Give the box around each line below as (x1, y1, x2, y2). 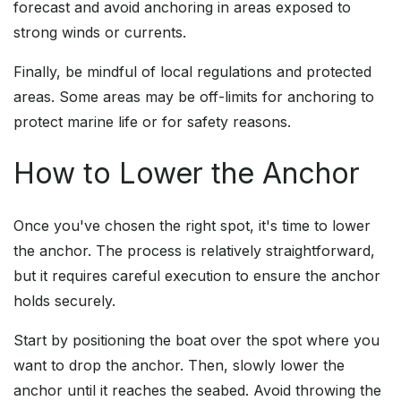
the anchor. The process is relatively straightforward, (13, 242, 375, 260)
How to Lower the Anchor (13, 156, 360, 192)
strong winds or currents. (13, 23, 186, 42)
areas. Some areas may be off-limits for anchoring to (13, 88, 374, 107)
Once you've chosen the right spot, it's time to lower (13, 217, 371, 235)
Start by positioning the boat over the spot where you (13, 331, 380, 350)
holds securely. (13, 292, 115, 311)
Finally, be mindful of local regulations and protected (13, 63, 371, 81)
